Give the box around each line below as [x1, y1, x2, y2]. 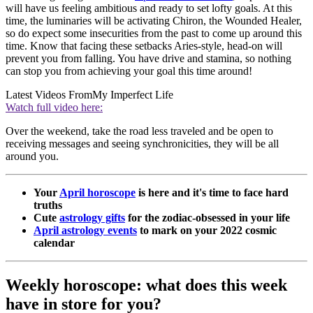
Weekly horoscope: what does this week [6, 276, 287, 295]
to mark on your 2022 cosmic [137, 224, 277, 237]
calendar [34, 237, 75, 249]
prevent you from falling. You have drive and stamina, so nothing [6, 52, 291, 65]
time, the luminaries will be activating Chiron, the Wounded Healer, [6, 15, 302, 27]
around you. [6, 150, 61, 163]
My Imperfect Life [92, 89, 173, 101]
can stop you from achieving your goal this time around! [6, 65, 255, 78]
